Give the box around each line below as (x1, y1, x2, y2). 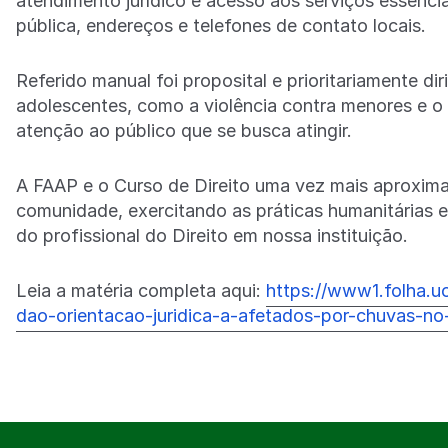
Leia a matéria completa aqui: (16, 279, 266, 301)
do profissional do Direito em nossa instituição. (16, 224, 408, 246)
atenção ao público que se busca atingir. (16, 119, 352, 141)
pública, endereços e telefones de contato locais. (16, 14, 426, 36)
